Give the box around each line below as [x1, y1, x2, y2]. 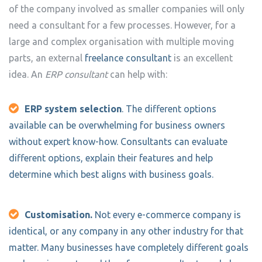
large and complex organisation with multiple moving [9, 36, 234, 47]
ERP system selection [25, 103, 122, 114]
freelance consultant [85, 52, 171, 63]
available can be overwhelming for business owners [9, 119, 225, 130]
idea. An [9, 68, 45, 80]
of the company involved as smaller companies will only [9, 3, 244, 14]
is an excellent [171, 52, 233, 63]
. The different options [122, 103, 216, 114]
